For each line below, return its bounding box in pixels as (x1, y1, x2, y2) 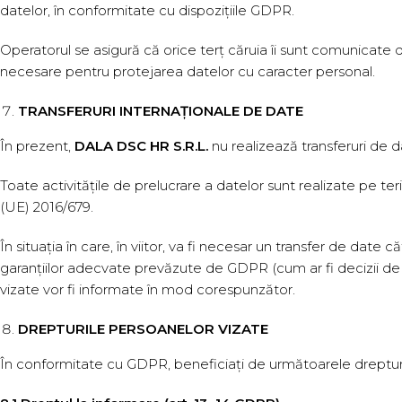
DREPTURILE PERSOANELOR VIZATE (18, 320, 268, 337)
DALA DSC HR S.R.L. (71, 137, 208, 154)
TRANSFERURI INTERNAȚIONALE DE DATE (18, 102, 303, 119)
